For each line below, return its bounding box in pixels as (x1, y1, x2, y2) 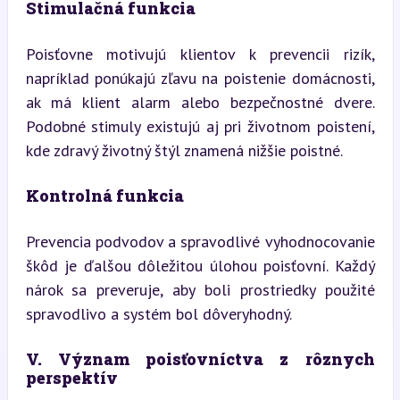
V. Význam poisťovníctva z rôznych (25, 348, 375, 370)
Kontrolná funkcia (25, 185, 184, 206)
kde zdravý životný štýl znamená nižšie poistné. (25, 140, 343, 161)
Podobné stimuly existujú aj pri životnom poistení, (25, 116, 375, 137)
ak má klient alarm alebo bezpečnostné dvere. (25, 92, 375, 112)
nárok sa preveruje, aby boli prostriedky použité (25, 279, 375, 300)
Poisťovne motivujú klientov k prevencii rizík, (25, 44, 375, 64)
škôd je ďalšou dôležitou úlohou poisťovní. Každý (25, 255, 375, 276)
